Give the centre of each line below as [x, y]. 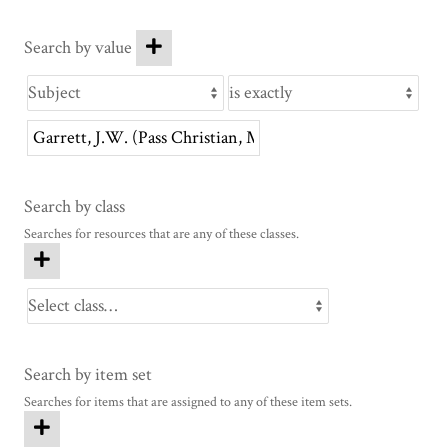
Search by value [78, 47]
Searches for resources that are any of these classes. [161, 233]
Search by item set [88, 374]
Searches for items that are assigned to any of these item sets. [188, 401]
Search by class [74, 206]
